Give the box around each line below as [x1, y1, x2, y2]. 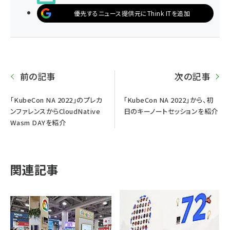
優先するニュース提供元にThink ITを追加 [73, 8, 190, 17]
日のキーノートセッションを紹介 [123, 106, 218, 116]
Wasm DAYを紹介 [10, 117, 66, 127]
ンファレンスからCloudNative [10, 106, 101, 116]
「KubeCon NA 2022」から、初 [123, 94, 214, 105]
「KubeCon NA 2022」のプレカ [10, 94, 103, 105]
